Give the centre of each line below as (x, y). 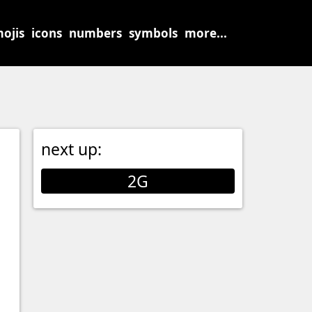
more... (206, 33)
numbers (95, 33)
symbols (153, 33)
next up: (71, 149)
